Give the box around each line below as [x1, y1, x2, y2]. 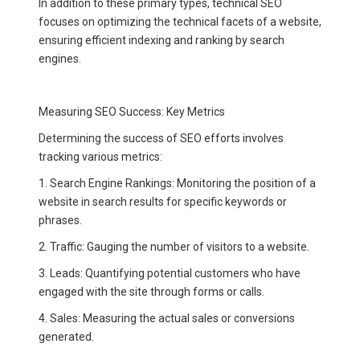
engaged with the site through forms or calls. [39, 284, 264, 298]
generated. [39, 329, 94, 343]
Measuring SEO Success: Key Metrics [39, 104, 225, 118]
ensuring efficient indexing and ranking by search [39, 33, 284, 47]
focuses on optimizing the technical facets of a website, [39, 14, 321, 28]
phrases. [39, 213, 82, 227]
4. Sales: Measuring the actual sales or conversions [39, 311, 295, 325]
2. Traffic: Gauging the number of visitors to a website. [39, 239, 309, 253]
